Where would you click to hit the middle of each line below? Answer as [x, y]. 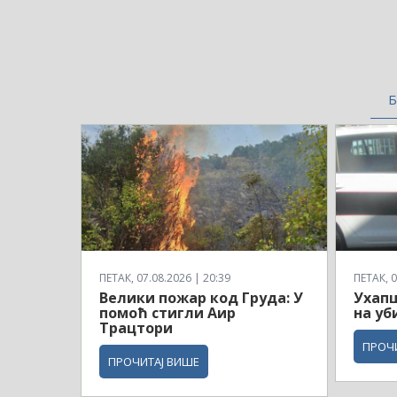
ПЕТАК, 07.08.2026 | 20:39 [165, 278]
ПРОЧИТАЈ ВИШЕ [154, 362]
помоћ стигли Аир [167, 313]
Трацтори [136, 328]
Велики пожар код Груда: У [201, 298]
